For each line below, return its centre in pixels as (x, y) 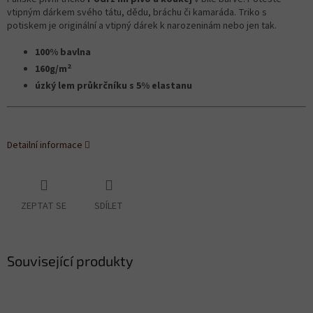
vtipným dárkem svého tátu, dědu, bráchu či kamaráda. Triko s (137, 13)
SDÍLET (109, 206)
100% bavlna (64, 53)
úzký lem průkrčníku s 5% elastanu (114, 86)
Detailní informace (45, 146)
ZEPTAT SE (44, 206)
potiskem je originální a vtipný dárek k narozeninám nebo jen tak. (142, 26)
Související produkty (70, 261)
